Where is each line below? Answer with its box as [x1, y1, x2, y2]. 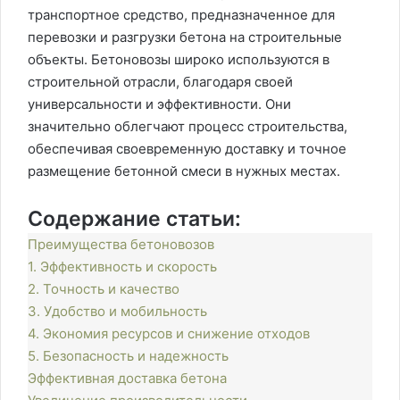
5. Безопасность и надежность [28, 347, 229, 364]
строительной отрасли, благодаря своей [28, 73, 293, 90]
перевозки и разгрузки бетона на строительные [28, 29, 342, 46]
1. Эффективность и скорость [28, 258, 217, 275]
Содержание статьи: [28, 206, 241, 231]
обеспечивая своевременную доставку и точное [28, 140, 346, 157]
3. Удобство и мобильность [28, 303, 207, 320]
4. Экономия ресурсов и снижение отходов [28, 325, 310, 342]
